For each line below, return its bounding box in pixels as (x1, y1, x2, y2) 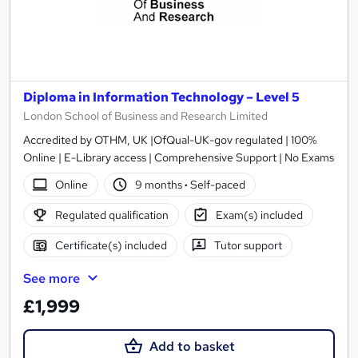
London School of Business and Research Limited (23, 109, 268, 124)
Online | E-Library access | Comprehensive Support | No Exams (23, 150, 334, 165)
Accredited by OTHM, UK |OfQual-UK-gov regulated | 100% (23, 133, 316, 148)
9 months (135, 177, 185, 192)
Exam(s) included (216, 207, 304, 222)
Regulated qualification (54, 207, 169, 222)
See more (23, 270, 80, 288)
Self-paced (188, 177, 246, 192)
